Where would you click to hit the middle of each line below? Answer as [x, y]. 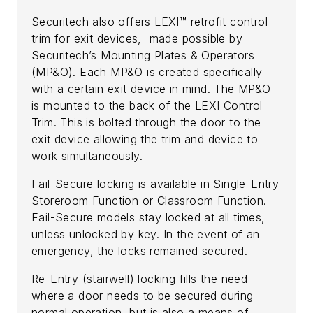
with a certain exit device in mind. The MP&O [151, 88]
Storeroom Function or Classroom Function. [149, 200]
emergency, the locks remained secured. [140, 250]
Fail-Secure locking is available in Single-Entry [155, 183]
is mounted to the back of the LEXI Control [147, 105]
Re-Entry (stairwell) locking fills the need [140, 278]
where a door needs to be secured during [143, 295]
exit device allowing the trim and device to [145, 139]
